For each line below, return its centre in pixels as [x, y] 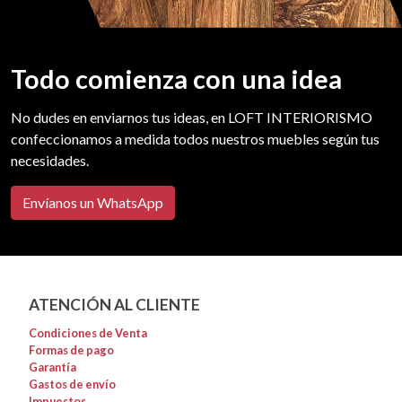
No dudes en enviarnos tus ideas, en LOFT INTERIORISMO [192, 118]
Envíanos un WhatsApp [93, 203]
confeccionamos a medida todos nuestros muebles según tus [195, 139]
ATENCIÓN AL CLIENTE [114, 305]
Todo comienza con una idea [176, 79]
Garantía [52, 367]
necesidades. [50, 161]
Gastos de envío [72, 384]
